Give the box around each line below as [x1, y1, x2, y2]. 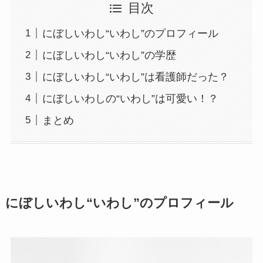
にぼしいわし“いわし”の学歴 [42, 49, 176, 61]
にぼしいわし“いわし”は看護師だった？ [42, 70, 229, 83]
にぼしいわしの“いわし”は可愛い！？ [42, 92, 218, 104]
